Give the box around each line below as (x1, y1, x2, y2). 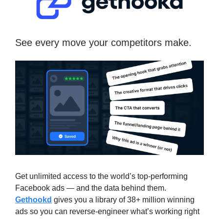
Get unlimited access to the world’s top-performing (15, 172, 188, 181)
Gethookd (15, 196, 52, 204)
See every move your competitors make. (15, 37, 192, 48)
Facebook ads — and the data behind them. (15, 184, 166, 193)
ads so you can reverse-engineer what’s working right (15, 207, 199, 216)
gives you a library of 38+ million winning (52, 196, 195, 204)
